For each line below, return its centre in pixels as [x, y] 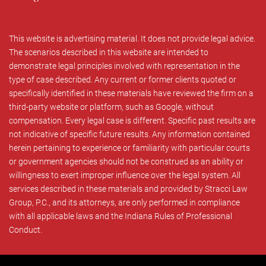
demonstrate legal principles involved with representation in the [124, 66]
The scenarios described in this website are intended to [109, 53]
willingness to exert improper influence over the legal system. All [125, 175]
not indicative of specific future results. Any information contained [129, 134]
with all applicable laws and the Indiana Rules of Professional [121, 216]
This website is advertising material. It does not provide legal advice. [132, 39]
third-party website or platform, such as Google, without [111, 107]
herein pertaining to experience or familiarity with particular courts [129, 148]
